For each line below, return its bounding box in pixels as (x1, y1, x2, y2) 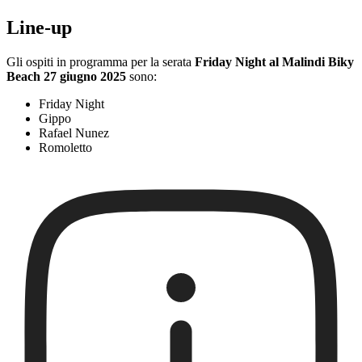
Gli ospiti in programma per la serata (6, 55, 195, 69)
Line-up (6, 17, 72, 39)
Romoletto (39, 141, 92, 155)
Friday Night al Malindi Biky (195, 55, 354, 69)
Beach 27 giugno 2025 (6, 69, 126, 84)
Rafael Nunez (39, 126, 109, 141)
